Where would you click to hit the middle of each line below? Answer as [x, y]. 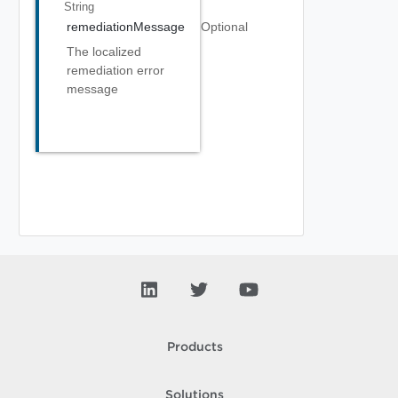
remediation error [115, 70]
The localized [104, 52]
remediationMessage [126, 27]
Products [195, 347]
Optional [224, 27]
